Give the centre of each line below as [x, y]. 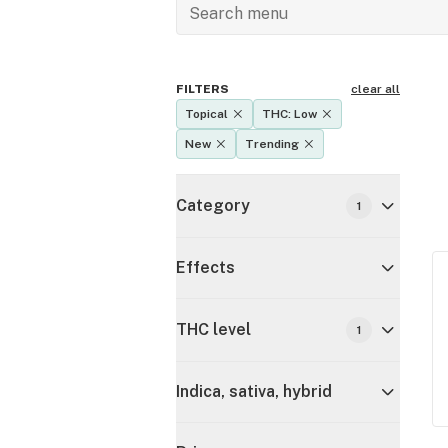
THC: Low [289, 114]
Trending [272, 144]
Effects [205, 267]
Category [213, 205]
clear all [375, 89]
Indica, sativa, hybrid [254, 391]
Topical [206, 114]
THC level [213, 329]
